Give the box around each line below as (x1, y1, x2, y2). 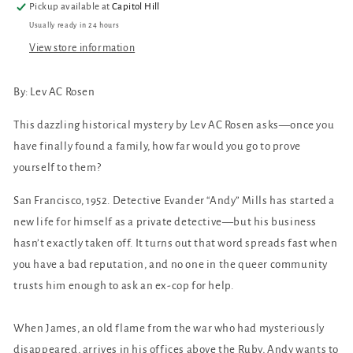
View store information (29, 42, 136, 54)
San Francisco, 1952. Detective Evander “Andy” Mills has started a (13, 194, 336, 206)
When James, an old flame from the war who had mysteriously (13, 321, 325, 334)
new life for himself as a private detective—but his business (13, 215, 318, 228)
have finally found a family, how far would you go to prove (13, 139, 301, 152)
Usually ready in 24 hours (29, 20, 120, 29)
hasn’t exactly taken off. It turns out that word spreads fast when (13, 236, 338, 249)
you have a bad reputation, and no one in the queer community (13, 258, 329, 270)
